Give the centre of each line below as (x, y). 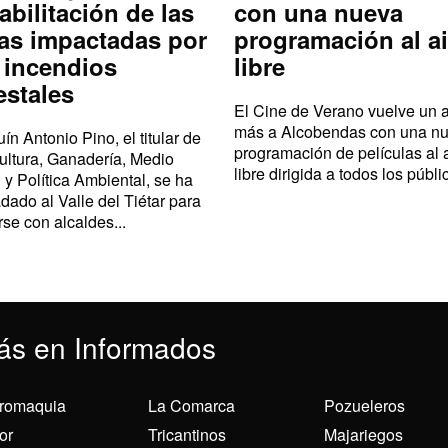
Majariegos (363, 434)
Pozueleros (364, 405)
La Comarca (192, 405)
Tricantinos (187, 434)
